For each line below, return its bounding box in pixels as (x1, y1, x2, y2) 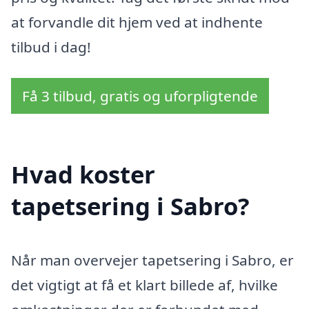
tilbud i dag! (11, 37, 91, 57)
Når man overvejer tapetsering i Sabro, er (11, 250, 294, 270)
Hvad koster (11, 158, 155, 191)
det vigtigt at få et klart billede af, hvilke (11, 275, 278, 295)
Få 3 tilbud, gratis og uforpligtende (22, 86, 258, 106)
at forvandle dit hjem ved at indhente (11, 12, 263, 32)
